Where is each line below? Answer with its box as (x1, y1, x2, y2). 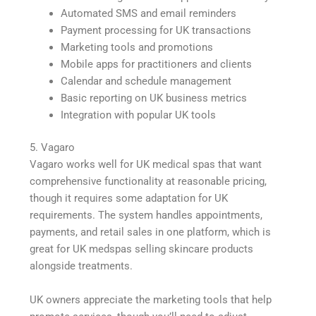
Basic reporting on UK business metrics (61, 92, 248, 105)
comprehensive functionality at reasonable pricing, (30, 175, 267, 188)
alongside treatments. (30, 260, 133, 273)
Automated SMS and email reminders (61, 7, 237, 20)
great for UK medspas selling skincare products (30, 243, 254, 256)
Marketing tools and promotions (61, 41, 214, 54)
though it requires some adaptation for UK (30, 192, 229, 205)
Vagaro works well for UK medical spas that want (30, 158, 262, 171)
